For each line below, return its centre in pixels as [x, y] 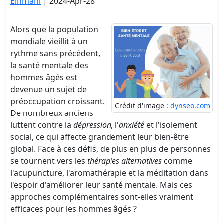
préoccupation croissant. [57, 101]
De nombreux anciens [52, 113]
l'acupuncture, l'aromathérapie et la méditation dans [109, 173]
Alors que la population [54, 29]
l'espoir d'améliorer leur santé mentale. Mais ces [101, 185]
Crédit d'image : [143, 105]
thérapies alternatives [124, 161]
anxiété [132, 125]
